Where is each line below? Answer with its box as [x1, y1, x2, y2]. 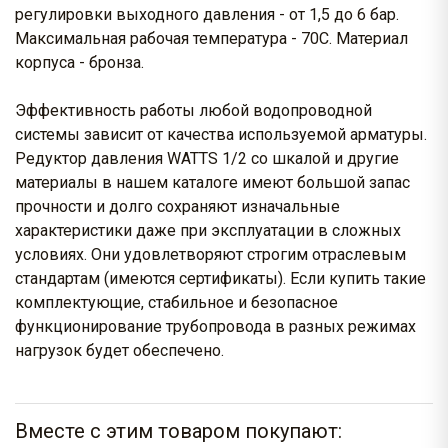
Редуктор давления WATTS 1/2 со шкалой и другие [15, 149, 399, 169]
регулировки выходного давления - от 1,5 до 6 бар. [15, 5, 399, 25]
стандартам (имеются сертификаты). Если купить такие [15, 269, 426, 289]
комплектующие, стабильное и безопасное [15, 293, 338, 313]
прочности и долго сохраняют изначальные [15, 197, 340, 217]
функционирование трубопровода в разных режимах [15, 317, 416, 337]
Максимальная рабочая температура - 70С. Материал [15, 29, 408, 49]
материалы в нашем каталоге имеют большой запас [15, 173, 410, 193]
